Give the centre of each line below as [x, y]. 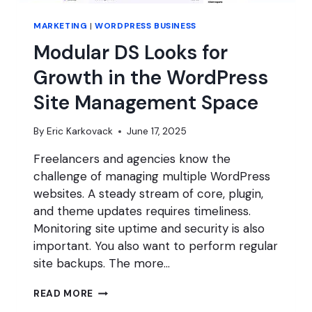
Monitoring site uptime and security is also [149, 229]
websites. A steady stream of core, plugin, [148, 194]
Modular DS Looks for [131, 52]
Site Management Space [146, 102]
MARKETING [61, 25]
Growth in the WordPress [151, 77]
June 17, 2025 [157, 132]
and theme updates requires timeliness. [142, 211]
